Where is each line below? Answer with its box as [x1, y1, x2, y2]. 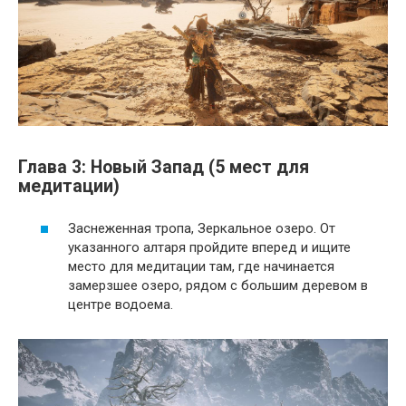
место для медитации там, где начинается [68, 257, 334, 275]
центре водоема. [68, 295, 173, 313]
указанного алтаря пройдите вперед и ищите [68, 238, 351, 256]
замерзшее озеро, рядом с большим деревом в [68, 276, 368, 294]
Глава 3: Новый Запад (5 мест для [18, 157, 309, 179]
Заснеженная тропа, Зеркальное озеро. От [68, 219, 335, 237]
